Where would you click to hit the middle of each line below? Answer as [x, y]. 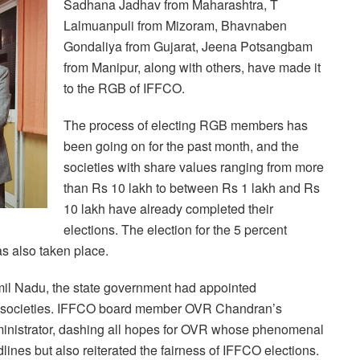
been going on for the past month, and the [181, 146]
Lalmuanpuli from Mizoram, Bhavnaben [175, 26]
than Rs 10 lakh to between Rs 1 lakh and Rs [192, 188]
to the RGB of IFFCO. [124, 88]
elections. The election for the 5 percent [175, 230]
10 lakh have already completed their [168, 209]
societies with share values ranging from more [194, 167]
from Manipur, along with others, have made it [192, 67]
